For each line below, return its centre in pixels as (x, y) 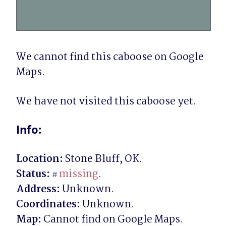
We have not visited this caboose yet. (106, 101)
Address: (38, 189)
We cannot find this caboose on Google (110, 57)
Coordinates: (48, 204)
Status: (33, 174)
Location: (40, 159)
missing (78, 174)
